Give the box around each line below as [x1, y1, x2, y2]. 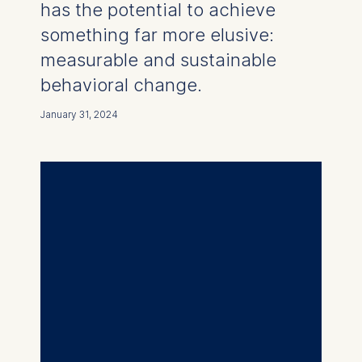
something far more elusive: [40, 23, 274, 45]
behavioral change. [40, 74, 202, 95]
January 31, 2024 [40, 107, 118, 120]
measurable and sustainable [40, 48, 276, 70]
